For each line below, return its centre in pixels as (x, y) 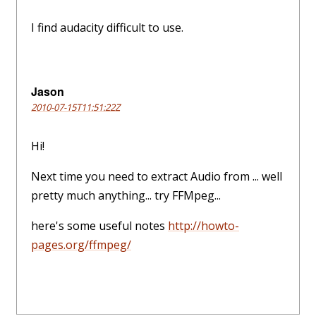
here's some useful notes (99, 226)
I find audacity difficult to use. (107, 28)
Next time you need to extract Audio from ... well (157, 177)
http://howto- (203, 226)
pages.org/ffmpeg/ (81, 245)
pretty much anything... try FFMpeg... (126, 196)
